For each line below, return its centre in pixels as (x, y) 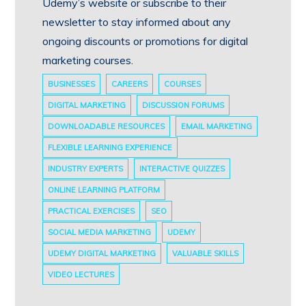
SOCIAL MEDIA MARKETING (100, 232)
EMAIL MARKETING (217, 126)
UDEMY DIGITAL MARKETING (102, 253)
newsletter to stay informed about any (137, 22)
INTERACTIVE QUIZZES (182, 168)
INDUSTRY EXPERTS (86, 168)
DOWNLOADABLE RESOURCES (107, 126)
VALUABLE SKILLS (206, 253)
